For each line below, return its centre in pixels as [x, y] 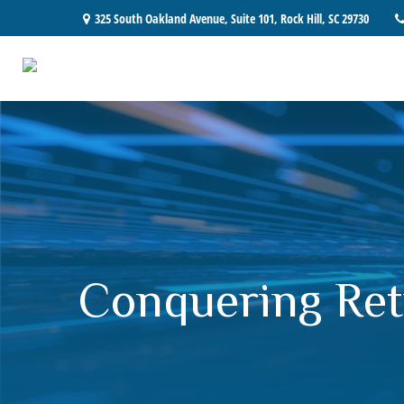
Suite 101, [254, 18]
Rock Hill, [303, 18]
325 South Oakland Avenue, [163, 18]
